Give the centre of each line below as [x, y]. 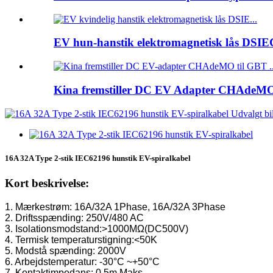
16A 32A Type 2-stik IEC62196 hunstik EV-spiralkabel [98, 158]
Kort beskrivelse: [47, 183]
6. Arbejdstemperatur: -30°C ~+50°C [82, 261]
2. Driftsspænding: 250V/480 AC [74, 218]
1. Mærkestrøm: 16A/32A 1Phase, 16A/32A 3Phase [115, 207]
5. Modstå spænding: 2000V [66, 250]
